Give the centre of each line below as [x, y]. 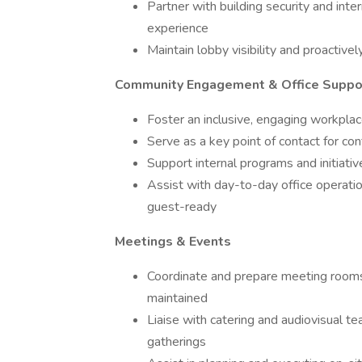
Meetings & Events [173, 242]
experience [178, 28]
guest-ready [182, 207]
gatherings [177, 342]
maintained [177, 298]
